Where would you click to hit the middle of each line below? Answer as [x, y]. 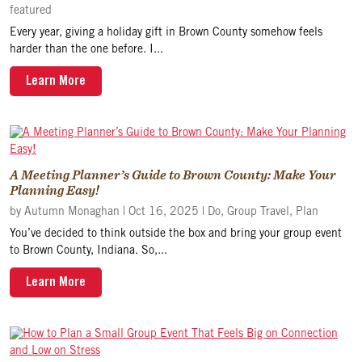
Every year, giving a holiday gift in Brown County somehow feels [166, 33]
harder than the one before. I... [86, 50]
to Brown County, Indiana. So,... [88, 251]
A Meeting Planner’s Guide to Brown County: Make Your [173, 175]
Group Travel [258, 213]
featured [31, 11]
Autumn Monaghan [72, 213]
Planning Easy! [55, 190]
